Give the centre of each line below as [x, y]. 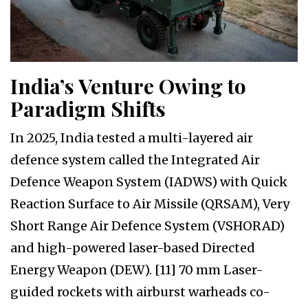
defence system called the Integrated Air [135, 160]
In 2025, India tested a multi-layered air [132, 138]
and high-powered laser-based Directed [133, 248]
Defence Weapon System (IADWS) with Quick [149, 182]
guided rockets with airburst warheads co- [140, 292]
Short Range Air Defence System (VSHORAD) [147, 226]
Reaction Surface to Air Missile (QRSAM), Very [150, 204]
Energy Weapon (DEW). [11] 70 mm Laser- [137, 270]
